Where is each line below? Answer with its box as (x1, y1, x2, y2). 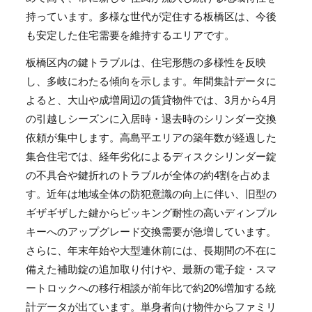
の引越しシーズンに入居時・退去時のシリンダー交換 (26, 112, 277, 125)
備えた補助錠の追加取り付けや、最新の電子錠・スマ (26, 263, 277, 275)
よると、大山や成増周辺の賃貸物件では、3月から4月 (26, 93, 278, 106)
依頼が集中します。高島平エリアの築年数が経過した (26, 131, 277, 143)
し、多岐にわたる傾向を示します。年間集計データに (26, 75, 277, 87)
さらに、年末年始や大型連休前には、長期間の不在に (26, 244, 277, 256)
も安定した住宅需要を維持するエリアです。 (26, 29, 235, 41)
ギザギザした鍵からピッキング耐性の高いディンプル (26, 206, 277, 219)
